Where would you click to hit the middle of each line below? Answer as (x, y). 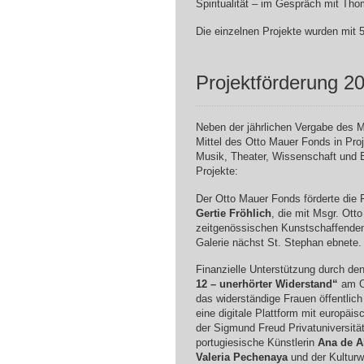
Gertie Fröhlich (233, 213)
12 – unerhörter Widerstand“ (266, 284)
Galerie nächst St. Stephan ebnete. (278, 242)
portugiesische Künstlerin (256, 343)
